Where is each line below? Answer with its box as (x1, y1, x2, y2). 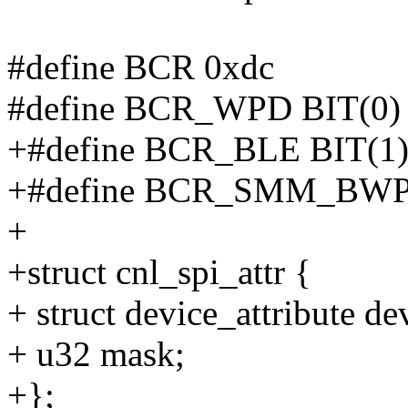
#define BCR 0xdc (7, 47, 274, 87)
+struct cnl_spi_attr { (7, 252, 311, 292)
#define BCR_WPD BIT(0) (7, 88, 401, 128)
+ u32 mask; (7, 334, 185, 374)
